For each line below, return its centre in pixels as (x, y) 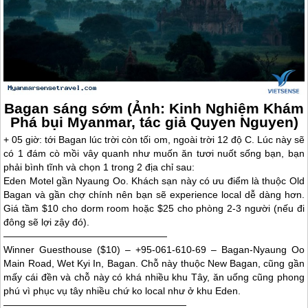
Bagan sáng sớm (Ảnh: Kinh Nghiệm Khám (154, 109)
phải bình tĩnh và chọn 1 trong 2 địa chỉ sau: (99, 167)
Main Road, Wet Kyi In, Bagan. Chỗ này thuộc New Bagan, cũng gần (154, 264)
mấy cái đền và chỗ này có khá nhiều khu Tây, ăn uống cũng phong (154, 277)
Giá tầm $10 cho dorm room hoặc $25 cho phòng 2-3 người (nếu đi (154, 209)
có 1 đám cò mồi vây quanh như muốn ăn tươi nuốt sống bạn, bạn (154, 154)
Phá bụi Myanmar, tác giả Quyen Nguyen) (154, 122)
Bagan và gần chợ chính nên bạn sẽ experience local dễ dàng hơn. (154, 195)
